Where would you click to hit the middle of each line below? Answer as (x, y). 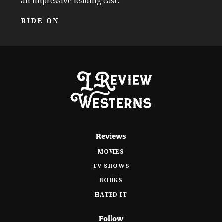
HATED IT (111, 194)
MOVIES (111, 151)
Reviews (111, 136)
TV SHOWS (111, 166)
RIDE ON (40, 21)
